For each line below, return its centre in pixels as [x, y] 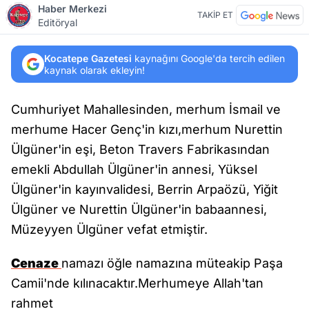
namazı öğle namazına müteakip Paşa [172, 263]
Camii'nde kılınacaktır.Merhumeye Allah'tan [137, 283]
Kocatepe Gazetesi [88, 59]
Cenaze [36, 263]
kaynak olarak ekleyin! [94, 70]
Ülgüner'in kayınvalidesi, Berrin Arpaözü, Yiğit [144, 190]
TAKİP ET [215, 15]
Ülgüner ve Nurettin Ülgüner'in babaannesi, [139, 210]
